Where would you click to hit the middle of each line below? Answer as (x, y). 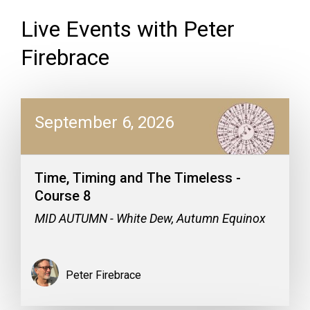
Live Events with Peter (128, 29)
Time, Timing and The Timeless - (138, 178)
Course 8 (63, 196)
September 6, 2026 (104, 122)
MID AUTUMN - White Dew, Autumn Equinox (150, 218)
